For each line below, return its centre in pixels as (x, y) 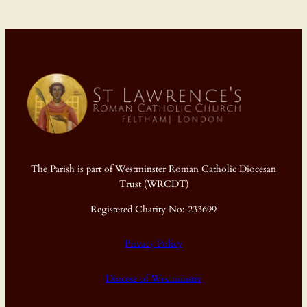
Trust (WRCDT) (153, 184)
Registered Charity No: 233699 (153, 209)
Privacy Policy (153, 244)
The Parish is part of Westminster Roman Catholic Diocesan (153, 169)
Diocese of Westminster (153, 278)
